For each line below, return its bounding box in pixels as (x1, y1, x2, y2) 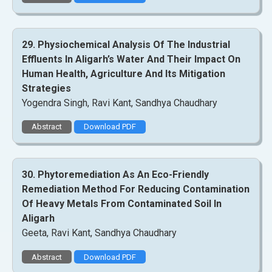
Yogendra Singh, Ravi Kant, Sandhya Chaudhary (22, 97, 217, 109)
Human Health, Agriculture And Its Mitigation (22, 67, 225, 80)
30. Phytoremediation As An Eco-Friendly (22, 169, 209, 181)
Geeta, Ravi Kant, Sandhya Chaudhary (22, 227, 177, 239)
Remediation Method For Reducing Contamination (22, 183, 250, 195)
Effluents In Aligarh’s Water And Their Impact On (22, 53, 240, 65)
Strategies (22, 82, 71, 94)
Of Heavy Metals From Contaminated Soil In (22, 198, 222, 210)
